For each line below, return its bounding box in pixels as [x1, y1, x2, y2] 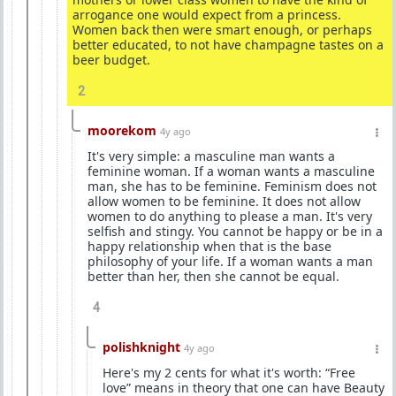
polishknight [103, 339, 180, 355]
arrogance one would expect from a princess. [72, 6, 341, 23]
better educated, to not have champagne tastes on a [72, 36, 384, 53]
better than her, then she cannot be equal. [88, 268, 339, 285]
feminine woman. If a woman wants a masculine [88, 163, 375, 179]
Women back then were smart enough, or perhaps [72, 21, 372, 38]
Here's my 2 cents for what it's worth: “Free [103, 364, 355, 381]
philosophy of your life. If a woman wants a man [88, 253, 373, 270]
